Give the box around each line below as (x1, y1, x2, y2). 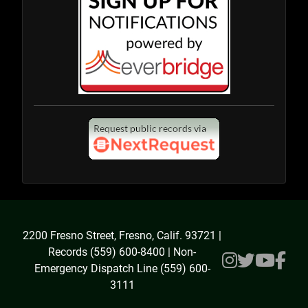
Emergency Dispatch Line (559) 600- (34, 262, 210, 276)
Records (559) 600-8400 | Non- (48, 245, 196, 259)
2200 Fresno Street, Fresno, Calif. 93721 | (23, 229, 221, 243)
